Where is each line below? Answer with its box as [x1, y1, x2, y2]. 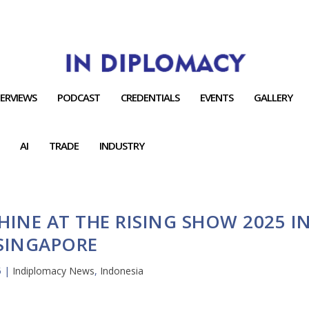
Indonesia [100, 263, 144, 277]
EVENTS [200, 90, 234, 104]
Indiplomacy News [12, 263, 95, 277]
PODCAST [57, 90, 101, 104]
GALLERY [254, 90, 293, 104]
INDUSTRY [99, 138, 145, 152]
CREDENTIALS [121, 90, 180, 104]
